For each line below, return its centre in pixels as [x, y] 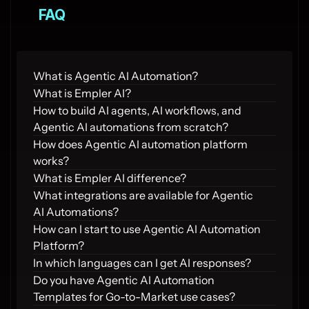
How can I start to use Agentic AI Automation [147, 229]
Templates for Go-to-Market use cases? [134, 297]
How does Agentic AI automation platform [140, 144]
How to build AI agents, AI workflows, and [137, 110]
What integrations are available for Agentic [143, 195]
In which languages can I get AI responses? [142, 263]
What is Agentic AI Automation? [116, 76]
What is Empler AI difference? [110, 178]
